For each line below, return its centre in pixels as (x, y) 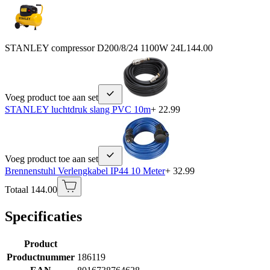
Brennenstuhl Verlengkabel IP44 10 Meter (85, 171)
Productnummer (41, 257)
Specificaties (43, 216)
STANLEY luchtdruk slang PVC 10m (78, 109)
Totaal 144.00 (31, 189)
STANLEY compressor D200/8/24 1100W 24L (96, 48)
